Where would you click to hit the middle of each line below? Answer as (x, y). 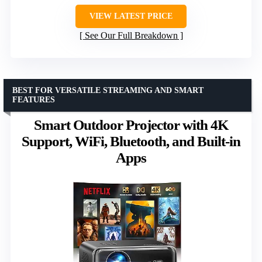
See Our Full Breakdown (131, 35)
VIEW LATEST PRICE (131, 16)
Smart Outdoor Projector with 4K (131, 125)
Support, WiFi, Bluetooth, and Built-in (131, 141)
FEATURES (34, 99)
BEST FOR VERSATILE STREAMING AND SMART (108, 90)
